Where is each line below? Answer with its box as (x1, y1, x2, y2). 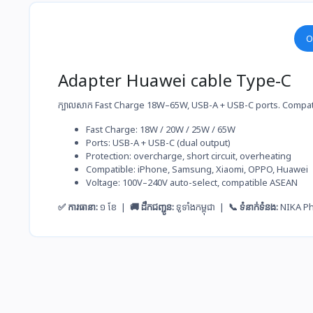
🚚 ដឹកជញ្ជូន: (130, 201, 174, 214)
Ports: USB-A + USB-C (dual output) (86, 136, 231, 150)
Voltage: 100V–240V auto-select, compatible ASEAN (86, 176, 298, 189)
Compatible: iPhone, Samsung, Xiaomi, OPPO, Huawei (86, 163, 308, 176)
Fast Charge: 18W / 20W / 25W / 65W (86, 123, 235, 136)
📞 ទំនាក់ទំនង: (228, 201, 278, 214)
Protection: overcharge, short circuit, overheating (86, 150, 291, 163)
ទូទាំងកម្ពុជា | (174, 201, 228, 214)
